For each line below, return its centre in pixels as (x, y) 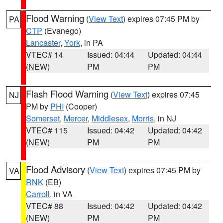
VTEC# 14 (45, 55)
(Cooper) (80, 106)
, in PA (92, 43)
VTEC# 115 (47, 130)
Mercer (76, 118)
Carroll (38, 194)
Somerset (43, 118)
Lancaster (43, 43)
